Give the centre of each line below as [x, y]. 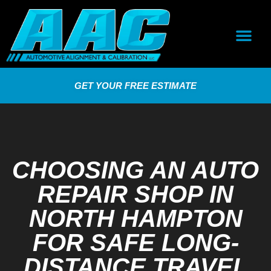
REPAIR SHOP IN [135, 194]
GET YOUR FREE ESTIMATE [135, 85]
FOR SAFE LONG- [135, 242]
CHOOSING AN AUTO [135, 170]
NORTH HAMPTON [135, 218]
